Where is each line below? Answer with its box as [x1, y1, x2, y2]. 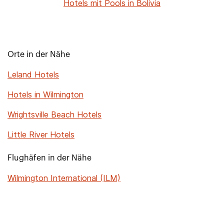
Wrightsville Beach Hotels [7, 109, 101, 119]
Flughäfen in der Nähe [7, 154, 91, 162]
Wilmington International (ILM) [7, 173, 120, 183]
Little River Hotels [7, 129, 74, 139]
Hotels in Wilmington [7, 89, 83, 99]
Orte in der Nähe [7, 50, 70, 58]
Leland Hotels [7, 69, 59, 79]
